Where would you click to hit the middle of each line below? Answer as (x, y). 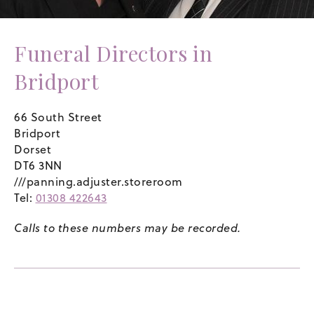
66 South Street (58, 117)
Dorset (33, 149)
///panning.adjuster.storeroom (98, 181)
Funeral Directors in (113, 53)
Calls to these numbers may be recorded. (128, 227)
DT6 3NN (38, 165)
